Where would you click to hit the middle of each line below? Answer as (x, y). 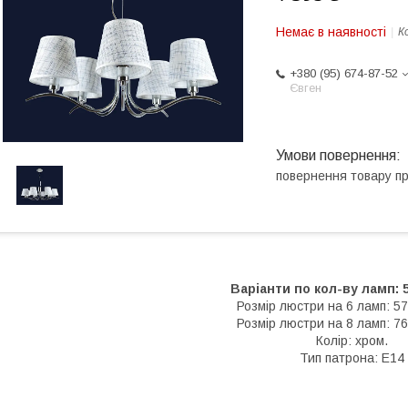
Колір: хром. (352, 341)
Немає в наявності (331, 32)
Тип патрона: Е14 (352, 358)
